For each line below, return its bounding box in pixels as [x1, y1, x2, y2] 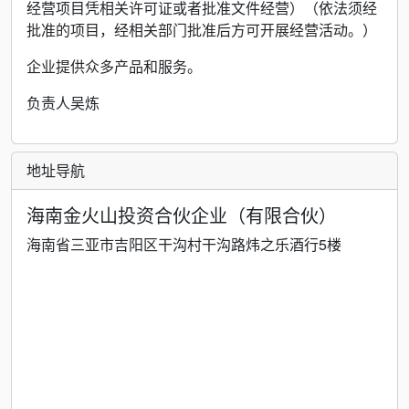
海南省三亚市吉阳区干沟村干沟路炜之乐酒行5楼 [26, 234, 341, 255]
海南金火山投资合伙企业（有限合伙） [26, 202, 337, 228]
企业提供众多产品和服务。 [26, 56, 202, 77]
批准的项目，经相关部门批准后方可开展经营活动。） [26, 19, 377, 40]
